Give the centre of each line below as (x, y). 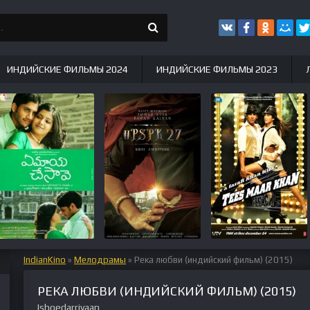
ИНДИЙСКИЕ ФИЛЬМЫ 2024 (67, 69)
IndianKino (45, 260)
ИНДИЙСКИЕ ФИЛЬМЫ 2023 (217, 69)
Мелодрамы (100, 260)
